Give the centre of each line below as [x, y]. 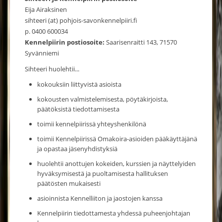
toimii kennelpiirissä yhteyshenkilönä [92, 124]
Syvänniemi [42, 53]
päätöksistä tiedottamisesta [78, 109]
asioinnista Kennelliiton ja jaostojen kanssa [100, 198]
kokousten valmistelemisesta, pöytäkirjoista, [103, 99]
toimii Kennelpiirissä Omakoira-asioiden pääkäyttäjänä [117, 139]
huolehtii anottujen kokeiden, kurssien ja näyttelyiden [116, 163]
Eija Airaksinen [46, 9]
